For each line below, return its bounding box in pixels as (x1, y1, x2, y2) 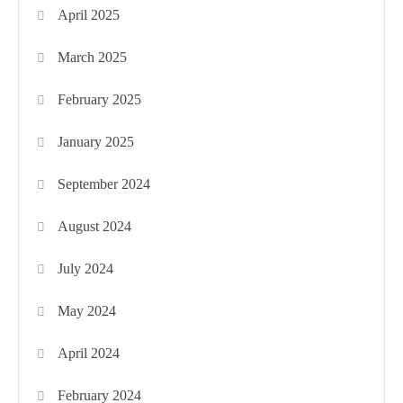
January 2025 (58, 133, 135, 149)
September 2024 (58, 175, 151, 192)
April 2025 (58, 6, 121, 22)
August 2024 (58, 218, 132, 234)
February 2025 (58, 91, 142, 107)
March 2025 (58, 49, 128, 65)
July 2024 (58, 260, 114, 276)
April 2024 (58, 345, 121, 361)
